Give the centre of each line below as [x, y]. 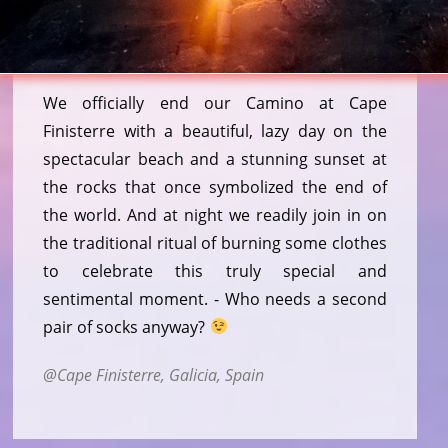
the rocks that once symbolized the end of [215, 186]
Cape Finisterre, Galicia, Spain [161, 374]
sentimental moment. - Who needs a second [215, 298]
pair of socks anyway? [126, 326]
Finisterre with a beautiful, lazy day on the [215, 130]
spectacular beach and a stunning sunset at [215, 158]
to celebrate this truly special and [215, 270]
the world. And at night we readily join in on [215, 214]
